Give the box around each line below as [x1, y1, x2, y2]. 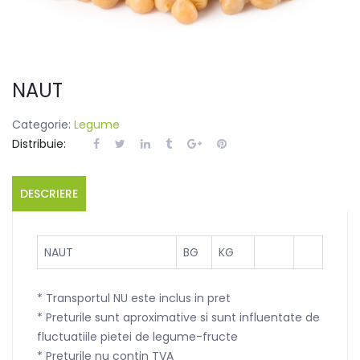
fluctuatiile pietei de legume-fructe [37, 328, 238, 345]
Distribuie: [12, 135, 69, 152]
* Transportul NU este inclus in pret [37, 289, 231, 306]
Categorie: [12, 116, 74, 133]
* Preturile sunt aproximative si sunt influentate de [37, 309, 320, 325]
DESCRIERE [20, 185, 78, 202]
